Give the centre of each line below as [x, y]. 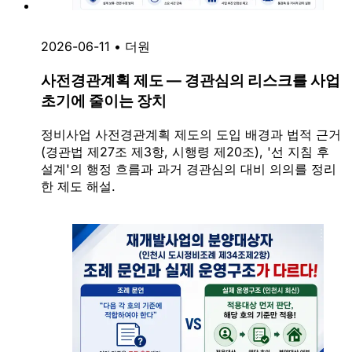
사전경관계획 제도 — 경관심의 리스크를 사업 [191, 81]
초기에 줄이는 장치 [104, 101]
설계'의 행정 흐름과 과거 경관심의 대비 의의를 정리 [189, 169]
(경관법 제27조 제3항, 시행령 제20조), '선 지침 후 [185, 151]
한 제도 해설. [78, 186]
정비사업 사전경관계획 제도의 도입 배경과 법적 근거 [191, 134]
